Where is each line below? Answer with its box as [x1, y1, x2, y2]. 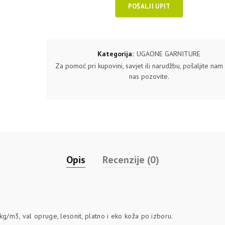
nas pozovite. [129, 72, 170, 81]
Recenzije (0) [102, 153, 159, 167]
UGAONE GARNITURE [136, 49, 200, 59]
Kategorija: [97, 49, 136, 59]
